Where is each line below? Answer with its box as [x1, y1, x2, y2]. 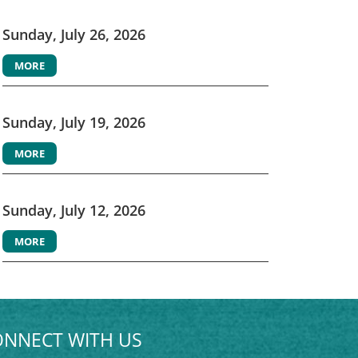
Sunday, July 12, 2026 [2, 201, 145, 221]
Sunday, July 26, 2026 [2, 25, 145, 45]
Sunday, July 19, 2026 [2, 113, 145, 133]
